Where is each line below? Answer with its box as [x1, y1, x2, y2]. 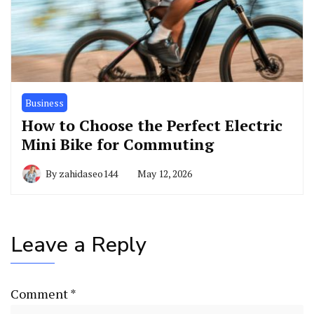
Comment [11, 285, 70, 303]
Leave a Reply [11, 231, 146, 260]
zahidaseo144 [59, 167, 118, 181]
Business [25, 96, 64, 110]
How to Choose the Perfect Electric [22, 115, 282, 136]
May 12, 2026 [137, 167, 192, 181]
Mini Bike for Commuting [22, 134, 214, 155]
